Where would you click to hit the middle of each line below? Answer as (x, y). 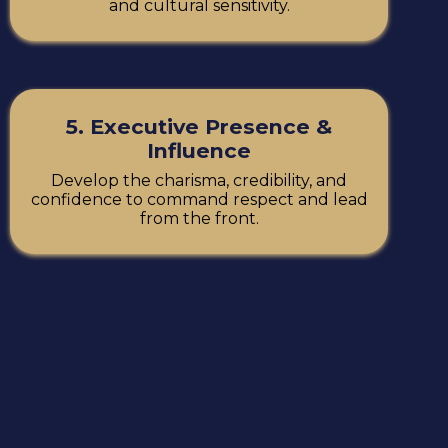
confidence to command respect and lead (199, 199)
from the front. (199, 218)
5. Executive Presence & (199, 126)
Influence (199, 150)
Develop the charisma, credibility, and (199, 180)
